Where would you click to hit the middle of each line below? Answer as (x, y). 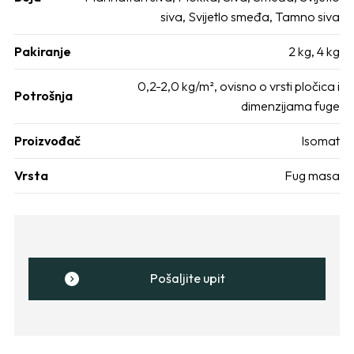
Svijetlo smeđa (229, 16)
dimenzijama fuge (290, 105)
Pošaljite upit (188, 279)
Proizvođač (47, 140)
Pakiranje (43, 51)
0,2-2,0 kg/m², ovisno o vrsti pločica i (239, 86)
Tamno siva (307, 16)
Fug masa (312, 175)
